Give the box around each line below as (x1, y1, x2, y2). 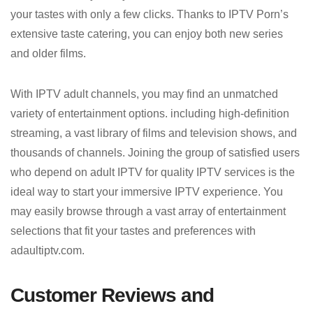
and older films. (10, 47, 86, 59)
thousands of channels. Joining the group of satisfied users (10, 146, 300, 159)
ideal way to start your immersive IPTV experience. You (10, 185, 283, 198)
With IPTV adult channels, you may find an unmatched (10, 87, 278, 100)
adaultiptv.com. (10, 244, 85, 256)
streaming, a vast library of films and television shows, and (10, 126, 297, 139)
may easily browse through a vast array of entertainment (10, 205, 286, 217)
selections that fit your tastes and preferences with (10, 224, 256, 237)
